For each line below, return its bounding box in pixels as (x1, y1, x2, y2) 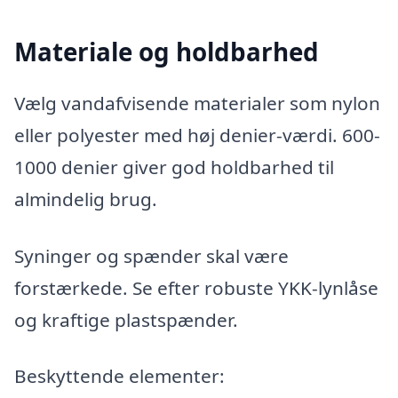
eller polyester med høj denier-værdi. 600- (14, 122, 380, 147)
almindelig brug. (14, 186, 157, 211)
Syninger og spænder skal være (14, 243, 289, 268)
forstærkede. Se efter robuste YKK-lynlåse (14, 275, 378, 300)
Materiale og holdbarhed (14, 35, 319, 69)
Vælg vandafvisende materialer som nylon (14, 90, 380, 115)
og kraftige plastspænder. (14, 306, 238, 332)
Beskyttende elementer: (14, 363, 225, 389)
